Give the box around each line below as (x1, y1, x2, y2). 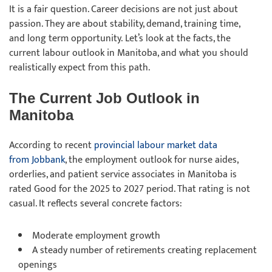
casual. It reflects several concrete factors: (9, 195, 185, 212)
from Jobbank (9, 152, 65, 168)
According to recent (9, 137, 94, 154)
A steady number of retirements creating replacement (32, 242, 257, 259)
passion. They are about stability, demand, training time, (9, 16, 240, 32)
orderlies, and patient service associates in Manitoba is (9, 166, 237, 183)
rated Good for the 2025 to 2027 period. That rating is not (9, 181, 250, 197)
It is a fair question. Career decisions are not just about (9, 1, 238, 18)
